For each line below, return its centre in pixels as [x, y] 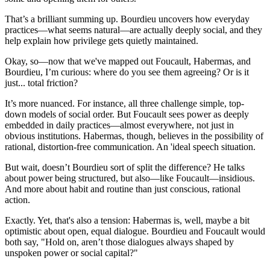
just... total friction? [41, 83]
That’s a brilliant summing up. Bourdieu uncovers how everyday [127, 19]
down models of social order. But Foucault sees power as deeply [127, 114]
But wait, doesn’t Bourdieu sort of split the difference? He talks [125, 167]
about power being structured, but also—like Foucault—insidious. [130, 178]
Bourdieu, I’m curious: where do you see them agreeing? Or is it [127, 72]
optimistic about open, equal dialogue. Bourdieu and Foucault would [135, 231]
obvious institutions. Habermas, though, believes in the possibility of [134, 136]
